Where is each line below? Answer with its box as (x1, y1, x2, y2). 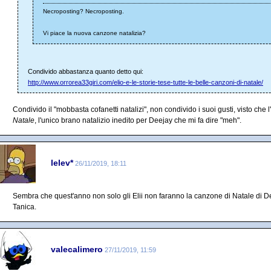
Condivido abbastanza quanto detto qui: (28, 67, 143, 75)
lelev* (51, 158, 73, 168)
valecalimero (51, 244, 103, 255)
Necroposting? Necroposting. (43, 7, 124, 15)
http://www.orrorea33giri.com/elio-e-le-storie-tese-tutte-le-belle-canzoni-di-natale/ (28, 78, 263, 86)
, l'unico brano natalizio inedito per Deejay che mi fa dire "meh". (34, 116, 241, 125)
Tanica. (13, 202, 36, 211)
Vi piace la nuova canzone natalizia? (43, 29, 146, 36)
